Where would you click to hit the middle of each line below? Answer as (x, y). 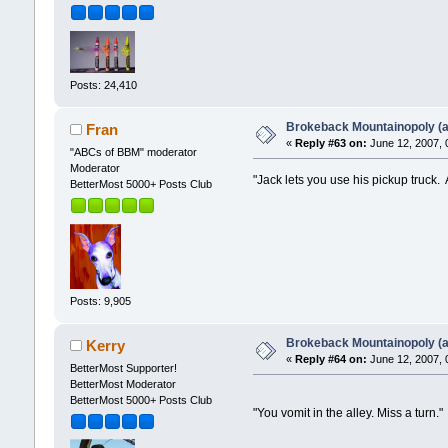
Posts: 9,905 (100, 300)
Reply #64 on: (330, 358)
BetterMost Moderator (122, 383)
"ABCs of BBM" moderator (133, 151)
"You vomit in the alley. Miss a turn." (348, 412)
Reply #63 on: (330, 142)
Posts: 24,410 (103, 84)
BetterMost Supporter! (123, 367)
